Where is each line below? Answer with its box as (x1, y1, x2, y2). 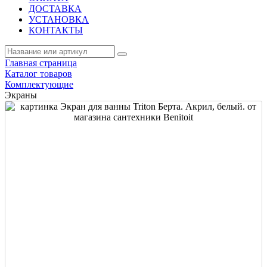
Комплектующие (5, 79, 73, 89)
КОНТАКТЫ (29, 25, 83, 35)
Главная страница (5, 58, 77, 68)
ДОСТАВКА (29, 4, 82, 14)
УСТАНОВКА (29, 14, 89, 24)
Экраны (5, 90, 37, 100)
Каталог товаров (5, 69, 72, 79)
